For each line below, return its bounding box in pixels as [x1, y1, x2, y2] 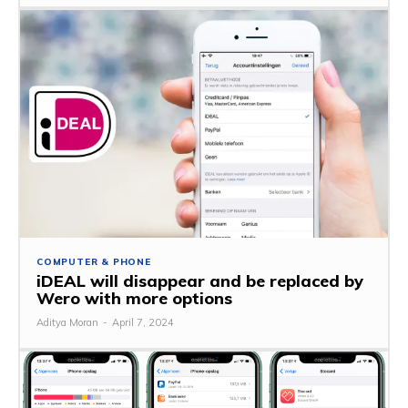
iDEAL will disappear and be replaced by [36, 270, 363, 291]
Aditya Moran [36, 316, 98, 329]
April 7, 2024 [112, 316, 174, 329]
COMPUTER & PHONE [36, 256, 151, 268]
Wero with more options [36, 288, 232, 309]
